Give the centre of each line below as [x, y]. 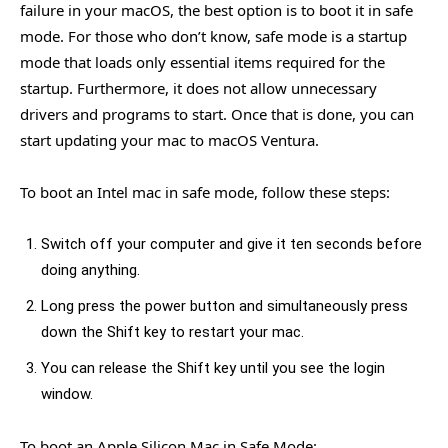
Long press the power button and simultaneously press [224, 305]
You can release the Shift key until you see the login [213, 367]
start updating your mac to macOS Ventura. [169, 139]
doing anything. [90, 269]
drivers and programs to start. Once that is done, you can [217, 113]
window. [67, 393]
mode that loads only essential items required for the [202, 61]
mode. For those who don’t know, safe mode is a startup [213, 35]
